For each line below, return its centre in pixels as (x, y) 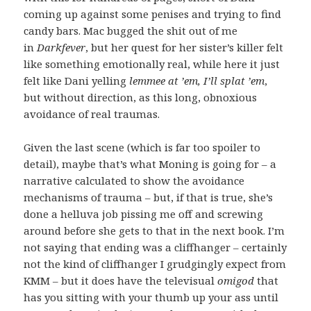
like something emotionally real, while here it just (152, 64)
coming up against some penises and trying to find (153, 14)
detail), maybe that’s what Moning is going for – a (150, 164)
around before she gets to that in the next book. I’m (154, 231)
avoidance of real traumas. (93, 114)
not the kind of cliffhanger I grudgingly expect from (155, 264)
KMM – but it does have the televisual (121, 281)
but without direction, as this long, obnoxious (141, 98)
